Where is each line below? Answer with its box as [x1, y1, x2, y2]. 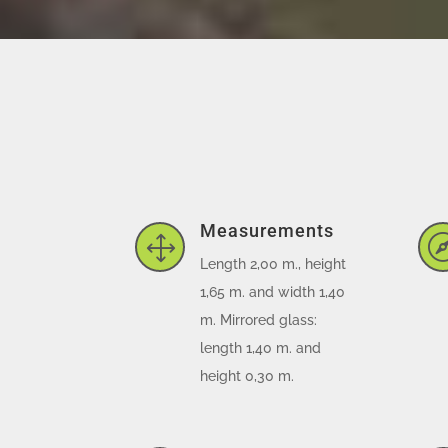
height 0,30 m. [199, 367, 294, 384]
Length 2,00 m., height [199, 255, 346, 272]
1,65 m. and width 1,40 [199, 283, 345, 300]
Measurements [199, 219, 334, 241]
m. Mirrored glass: [199, 311, 317, 328]
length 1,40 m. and [199, 339, 321, 356]
